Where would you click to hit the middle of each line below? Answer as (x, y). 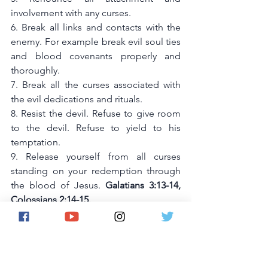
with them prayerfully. (56, 257)
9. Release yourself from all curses (96, 157)
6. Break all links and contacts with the (96, 28)
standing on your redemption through (96, 171)
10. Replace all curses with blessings (96, 214)
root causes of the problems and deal (96, 243)
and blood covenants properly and (96, 56)
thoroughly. (36, 71)
